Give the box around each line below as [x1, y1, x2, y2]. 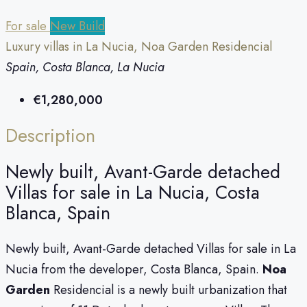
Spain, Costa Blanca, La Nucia [5, 58, 164, 76]
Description [5, 122, 95, 149]
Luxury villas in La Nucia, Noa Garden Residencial [5, 37, 272, 56]
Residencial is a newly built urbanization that [50, 281, 287, 299]
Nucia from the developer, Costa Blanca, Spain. [5, 260, 262, 279]
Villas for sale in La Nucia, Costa [5, 178, 260, 206]
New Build [50, 16, 105, 35]
